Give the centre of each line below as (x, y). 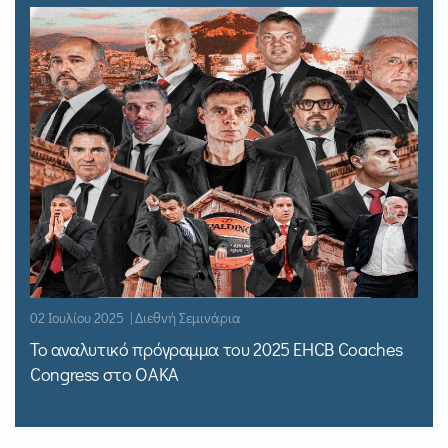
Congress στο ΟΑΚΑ (104, 374)
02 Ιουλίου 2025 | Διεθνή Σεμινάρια (135, 318)
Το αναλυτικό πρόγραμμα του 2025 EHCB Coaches (216, 349)
